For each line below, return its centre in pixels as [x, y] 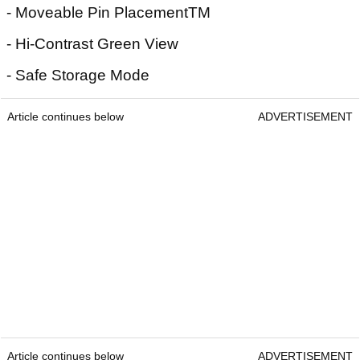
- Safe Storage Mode [78, 76]
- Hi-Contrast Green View [92, 44]
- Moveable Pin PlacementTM [108, 13]
